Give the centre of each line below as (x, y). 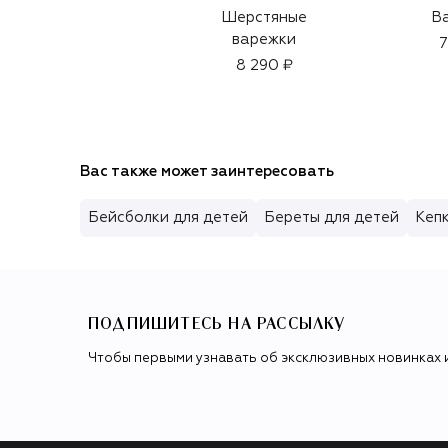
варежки (264, 39)
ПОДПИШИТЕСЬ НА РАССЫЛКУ (217, 324)
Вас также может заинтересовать (207, 171)
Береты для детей (331, 217)
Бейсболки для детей (168, 217)
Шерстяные (264, 17)
